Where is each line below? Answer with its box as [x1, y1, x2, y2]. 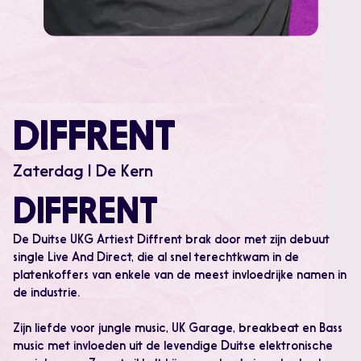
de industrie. [13, 288, 80, 301]
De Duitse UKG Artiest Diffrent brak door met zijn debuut [13, 234, 330, 247]
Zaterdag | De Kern [13, 164, 153, 181]
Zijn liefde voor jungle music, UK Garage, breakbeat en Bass [13, 323, 342, 336]
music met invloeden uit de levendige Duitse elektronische [13, 341, 333, 354]
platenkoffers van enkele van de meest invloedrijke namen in [13, 270, 346, 283]
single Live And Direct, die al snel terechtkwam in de [13, 252, 299, 265]
